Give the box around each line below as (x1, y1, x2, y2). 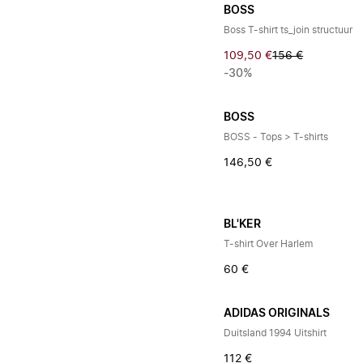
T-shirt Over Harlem (224, 239, 314, 249)
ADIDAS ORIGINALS (224, 308, 331, 319)
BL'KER (224, 219, 262, 230)
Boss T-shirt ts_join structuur (224, 25, 353, 35)
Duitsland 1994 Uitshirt (224, 328, 327, 338)
